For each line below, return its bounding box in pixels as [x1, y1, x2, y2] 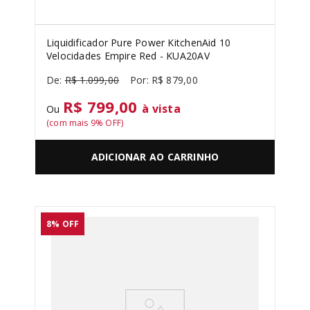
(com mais [46, 117, 91, 129]
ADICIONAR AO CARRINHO [91, 150, 219, 164]
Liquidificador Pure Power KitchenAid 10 [46, 36, 231, 49]
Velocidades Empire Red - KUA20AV [46, 49, 210, 62]
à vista [142, 101, 181, 116]
